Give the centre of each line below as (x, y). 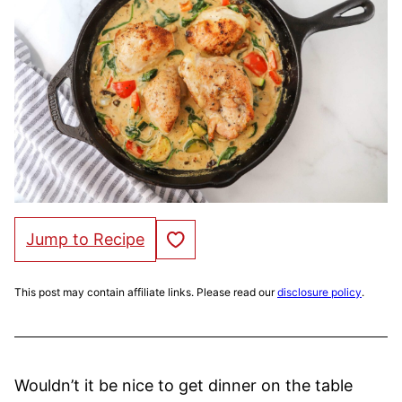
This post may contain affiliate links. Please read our (146, 292)
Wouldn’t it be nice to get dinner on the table (184, 385)
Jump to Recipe (85, 239)
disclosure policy (319, 292)
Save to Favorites (210, 238)
